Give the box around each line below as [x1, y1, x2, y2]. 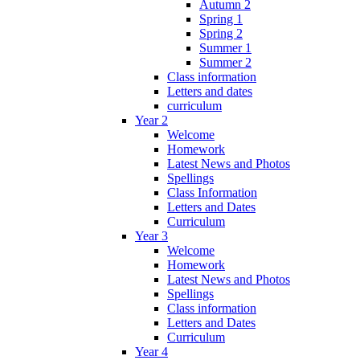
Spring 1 [199, 12, 243, 27]
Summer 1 [199, 41, 252, 55]
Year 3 [135, 229, 168, 243]
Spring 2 [199, 27, 243, 41]
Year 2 [135, 113, 168, 128]
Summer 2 [199, 55, 252, 70]
